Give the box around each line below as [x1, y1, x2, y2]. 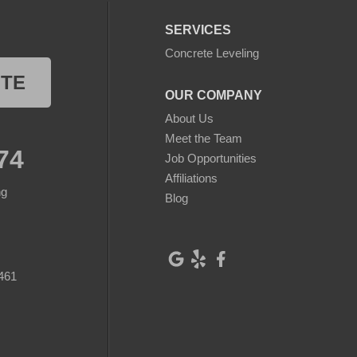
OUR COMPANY [164, 88, 262, 103]
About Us [164, 112, 214, 126]
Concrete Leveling [164, 46, 259, 61]
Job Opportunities [164, 151, 257, 166]
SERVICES [164, 23, 231, 37]
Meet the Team [164, 131, 242, 146]
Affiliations [164, 171, 218, 186]
